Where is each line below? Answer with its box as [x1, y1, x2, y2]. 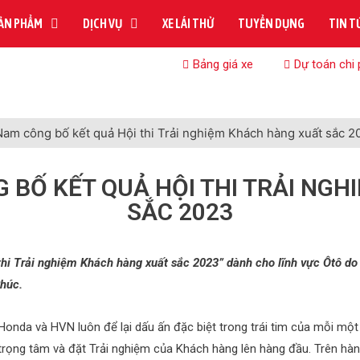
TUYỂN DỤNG [238, 16, 305, 31]
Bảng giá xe [193, 57, 254, 72]
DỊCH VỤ [83, 16, 123, 31]
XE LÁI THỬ [162, 16, 215, 31]
